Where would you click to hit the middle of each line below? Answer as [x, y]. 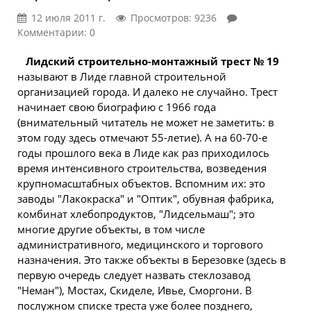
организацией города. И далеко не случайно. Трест [148, 92]
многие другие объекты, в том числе [111, 229]
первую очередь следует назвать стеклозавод [134, 275]
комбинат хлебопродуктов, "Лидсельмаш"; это [136, 214]
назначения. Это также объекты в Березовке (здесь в [152, 260]
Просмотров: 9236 [174, 18]
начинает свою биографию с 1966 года [117, 107]
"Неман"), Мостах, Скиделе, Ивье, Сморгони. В [135, 290]
